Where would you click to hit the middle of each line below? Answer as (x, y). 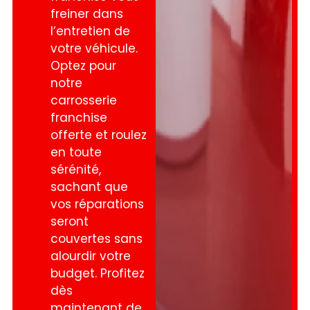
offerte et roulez (99, 135)
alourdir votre (91, 256)
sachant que (90, 187)
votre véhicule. (94, 49)
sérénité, (76, 170)
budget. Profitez (98, 274)
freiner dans (87, 14)
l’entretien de (91, 31)
